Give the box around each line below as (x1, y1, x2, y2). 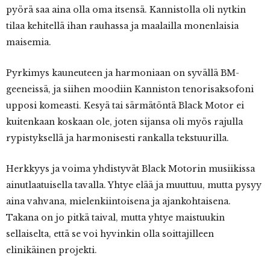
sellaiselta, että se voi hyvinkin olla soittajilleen (6, 228, 214, 240)
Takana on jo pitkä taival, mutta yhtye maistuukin (6, 212, 225, 224)
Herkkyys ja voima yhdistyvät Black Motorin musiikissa (6, 163, 255, 175)
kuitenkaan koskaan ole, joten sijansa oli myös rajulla (6, 116, 243, 128)
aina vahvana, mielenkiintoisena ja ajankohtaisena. (6, 196, 231, 207)
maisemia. (6, 37, 51, 48)
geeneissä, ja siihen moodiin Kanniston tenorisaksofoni (6, 84, 254, 95)
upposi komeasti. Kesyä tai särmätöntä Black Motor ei (6, 100, 244, 111)
